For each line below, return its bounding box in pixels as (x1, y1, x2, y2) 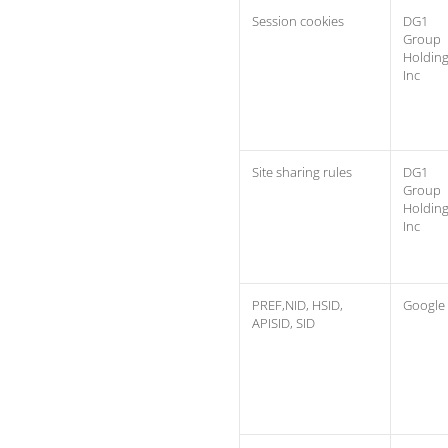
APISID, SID (252, 314, 315, 332)
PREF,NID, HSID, (252, 296, 343, 314)
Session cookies (252, 12, 344, 30)
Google (403, 296, 445, 314)
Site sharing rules (252, 163, 352, 181)
